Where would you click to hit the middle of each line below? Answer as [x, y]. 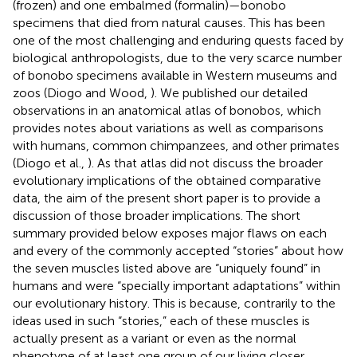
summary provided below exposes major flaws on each [170, 233]
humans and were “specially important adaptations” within [177, 285]
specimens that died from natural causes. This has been [169, 22]
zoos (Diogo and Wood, [82, 92]
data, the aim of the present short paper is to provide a [167, 198]
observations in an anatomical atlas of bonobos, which [167, 110]
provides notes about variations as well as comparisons [168, 127]
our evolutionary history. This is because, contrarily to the [174, 303]
